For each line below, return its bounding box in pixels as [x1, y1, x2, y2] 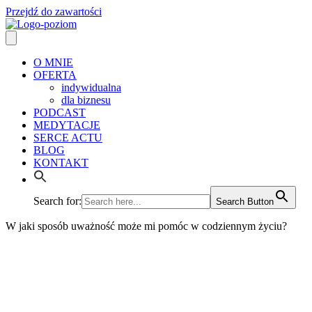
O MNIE [33, 56, 73, 68]
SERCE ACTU [33, 132, 102, 143]
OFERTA [33, 69, 77, 81]
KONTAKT [33, 157, 88, 169]
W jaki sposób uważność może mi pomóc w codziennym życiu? [6, 220, 287, 232]
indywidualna [61, 81, 121, 93]
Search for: [33, 195, 81, 207]
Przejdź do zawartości [6, 6, 102, 17]
